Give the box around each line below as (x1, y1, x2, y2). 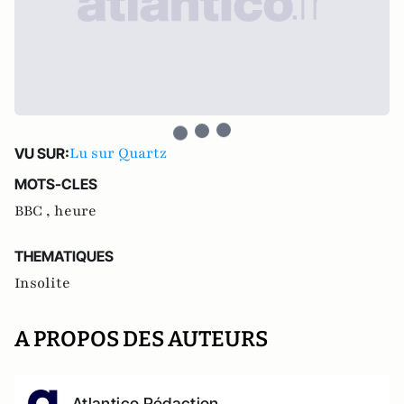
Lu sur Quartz (69, 143, 167, 163)
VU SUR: (14, 144, 69, 162)
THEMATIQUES (14, 247, 114, 265)
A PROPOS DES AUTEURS (14, 326, 268, 352)
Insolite (14, 273, 70, 293)
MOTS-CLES (14, 175, 97, 193)
